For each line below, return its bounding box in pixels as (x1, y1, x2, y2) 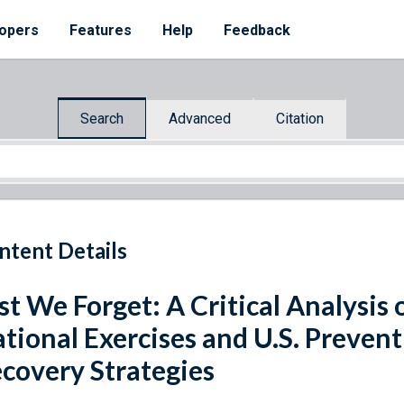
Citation (276, 109, 324, 127)
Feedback (224, 22, 290, 39)
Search (80, 109, 124, 127)
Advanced (169, 109, 231, 127)
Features (69, 22, 132, 39)
